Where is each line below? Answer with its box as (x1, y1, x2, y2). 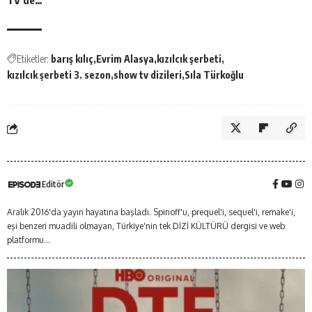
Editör (42, 179, 64, 190)
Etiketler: (17, 53, 49, 65)
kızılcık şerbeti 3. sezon (7, 69, 111, 81)
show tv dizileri (114, 69, 182, 81)
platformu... (7, 235, 50, 246)
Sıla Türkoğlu (185, 69, 244, 81)
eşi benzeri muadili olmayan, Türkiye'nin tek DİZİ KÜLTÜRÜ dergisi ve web (7, 221, 285, 232)
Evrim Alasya (96, 53, 154, 65)
